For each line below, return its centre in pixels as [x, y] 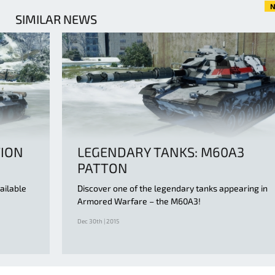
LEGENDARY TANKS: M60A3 [161, 152]
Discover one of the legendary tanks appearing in [172, 188]
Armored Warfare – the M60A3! [139, 201]
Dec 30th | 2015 [98, 221]
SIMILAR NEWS [56, 19]
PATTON [103, 168]
